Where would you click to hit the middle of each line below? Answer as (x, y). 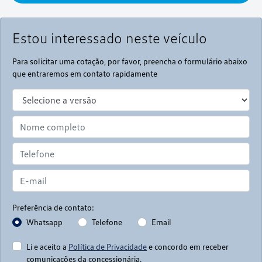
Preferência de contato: (53, 208)
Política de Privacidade (108, 247)
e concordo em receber (188, 247)
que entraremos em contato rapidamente (85, 74)
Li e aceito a (47, 247)
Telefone (107, 222)
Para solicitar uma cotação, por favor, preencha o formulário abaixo (130, 61)
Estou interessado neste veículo (110, 38)
